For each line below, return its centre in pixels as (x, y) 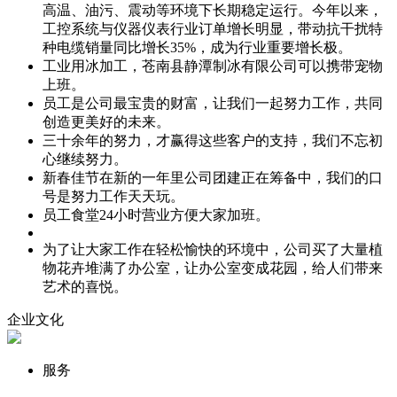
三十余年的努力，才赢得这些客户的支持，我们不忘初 (213, 140)
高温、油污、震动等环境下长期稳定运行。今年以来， (213, 10)
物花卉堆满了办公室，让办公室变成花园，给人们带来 (213, 268)
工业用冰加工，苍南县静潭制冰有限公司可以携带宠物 (213, 66)
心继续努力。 (85, 159)
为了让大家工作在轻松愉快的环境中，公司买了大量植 (213, 249)
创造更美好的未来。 (106, 121)
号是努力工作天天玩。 (113, 196)
